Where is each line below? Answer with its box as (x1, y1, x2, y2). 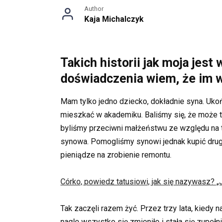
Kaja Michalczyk (84, 14, 144, 24)
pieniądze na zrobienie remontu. (60, 150, 171, 160)
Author (84, 5, 104, 12)
